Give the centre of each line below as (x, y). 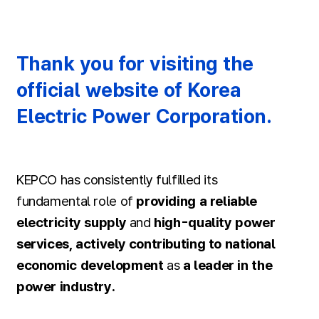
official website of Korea (129, 90)
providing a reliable (197, 202)
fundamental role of (76, 202)
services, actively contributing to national (146, 244)
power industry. (66, 287)
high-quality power (215, 223)
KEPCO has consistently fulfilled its (117, 180)
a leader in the (228, 266)
